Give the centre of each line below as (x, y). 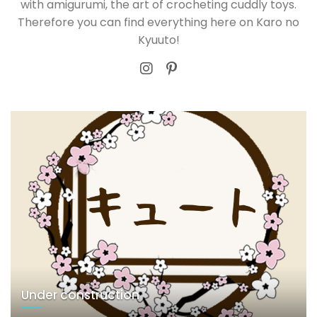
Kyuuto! (158, 40)
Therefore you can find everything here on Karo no (158, 23)
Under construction (80, 295)
